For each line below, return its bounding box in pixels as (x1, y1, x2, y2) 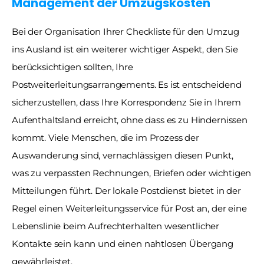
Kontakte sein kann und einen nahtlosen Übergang (12, 237, 233, 249)
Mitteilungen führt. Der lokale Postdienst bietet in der (12, 184, 241, 196)
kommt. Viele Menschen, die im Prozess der (12, 131, 199, 143)
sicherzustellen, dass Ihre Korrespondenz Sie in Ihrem (12, 96, 242, 108)
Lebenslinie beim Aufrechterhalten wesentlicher (12, 220, 220, 232)
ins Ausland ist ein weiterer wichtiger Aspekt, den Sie (12, 43, 238, 55)
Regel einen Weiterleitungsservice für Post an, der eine (12, 202, 247, 214)
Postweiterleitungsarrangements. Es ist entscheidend (12, 78, 242, 90)
